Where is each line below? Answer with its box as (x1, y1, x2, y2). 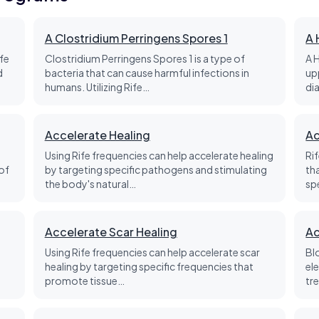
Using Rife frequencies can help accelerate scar (44, 246, 260, 258)
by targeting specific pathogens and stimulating (44, 163, 267, 176)
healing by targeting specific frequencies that (44, 260, 253, 273)
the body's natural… (44, 177, 136, 190)
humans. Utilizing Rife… (44, 80, 150, 93)
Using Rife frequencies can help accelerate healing (44, 149, 273, 162)
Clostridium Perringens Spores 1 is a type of (44, 52, 245, 65)
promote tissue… (44, 274, 125, 287)
